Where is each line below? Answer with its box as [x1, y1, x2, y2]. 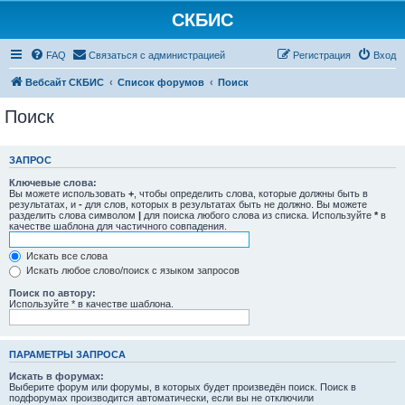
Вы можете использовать [9, 187, 128, 199]
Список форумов [118, 77, 204, 88]
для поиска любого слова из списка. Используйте [141, 209, 374, 221]
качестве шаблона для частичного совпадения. [9, 220, 227, 231]
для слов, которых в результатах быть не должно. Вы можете [82, 198, 367, 210]
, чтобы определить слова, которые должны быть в [134, 187, 368, 199]
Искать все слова [24, 250, 108, 261]
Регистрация [293, 50, 351, 61]
